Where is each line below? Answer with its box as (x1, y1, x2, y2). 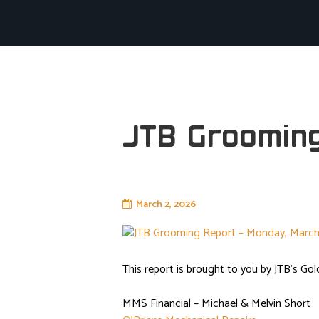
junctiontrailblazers (216, 197, 304, 214)
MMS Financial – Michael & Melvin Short (122, 293, 310, 313)
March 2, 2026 (135, 197, 196, 214)
